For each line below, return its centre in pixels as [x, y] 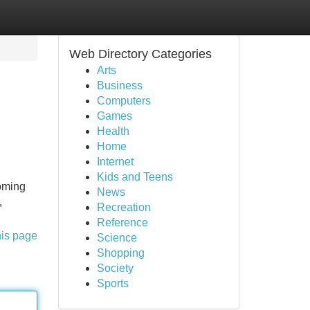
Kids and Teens [135, 177]
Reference [122, 222]
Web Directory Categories [140, 54]
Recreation [124, 207]
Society [115, 268]
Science [117, 238]
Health [113, 131]
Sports [112, 283]
